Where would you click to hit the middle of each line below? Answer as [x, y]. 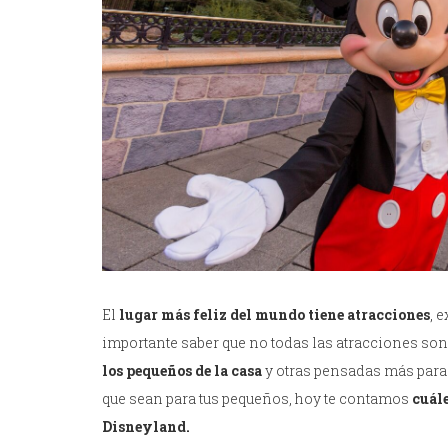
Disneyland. [146, 427]
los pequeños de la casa [182, 371]
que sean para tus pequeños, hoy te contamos [257, 399]
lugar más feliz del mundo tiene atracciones [274, 315]
